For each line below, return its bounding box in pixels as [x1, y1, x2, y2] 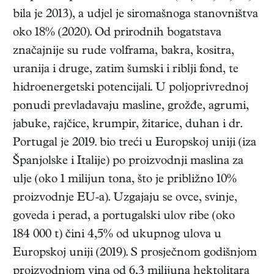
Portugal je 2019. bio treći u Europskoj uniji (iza [13, 137, 256, 150]
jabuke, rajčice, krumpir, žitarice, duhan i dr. [13, 119, 242, 132]
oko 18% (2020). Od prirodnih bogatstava [13, 27, 221, 40]
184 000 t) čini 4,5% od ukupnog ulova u [13, 229, 221, 242]
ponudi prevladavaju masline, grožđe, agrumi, [13, 100, 249, 114]
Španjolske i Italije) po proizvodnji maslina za [13, 155, 243, 169]
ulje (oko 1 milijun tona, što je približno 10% [13, 174, 237, 187]
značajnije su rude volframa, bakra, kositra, [13, 45, 234, 59]
